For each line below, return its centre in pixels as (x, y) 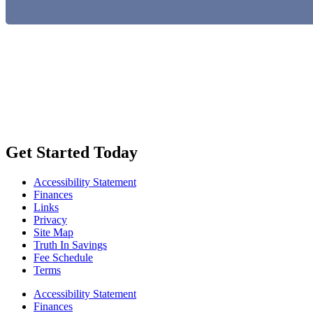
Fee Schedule (63, 257)
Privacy (50, 219)
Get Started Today (72, 152)
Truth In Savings (70, 245)
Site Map (53, 232)
